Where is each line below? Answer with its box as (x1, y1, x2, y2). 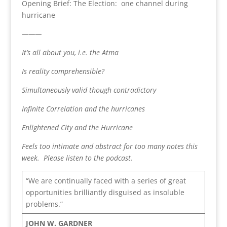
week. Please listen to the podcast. (21, 153, 133, 163)
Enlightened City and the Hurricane (21, 122, 133, 132)
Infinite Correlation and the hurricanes (21, 103, 145, 113)
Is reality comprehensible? (21, 66, 104, 76)
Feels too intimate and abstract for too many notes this (21, 141, 198, 151)
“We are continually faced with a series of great (25, 175, 186, 185)
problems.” (25, 199, 63, 209)
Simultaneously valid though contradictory (21, 85, 156, 95)
